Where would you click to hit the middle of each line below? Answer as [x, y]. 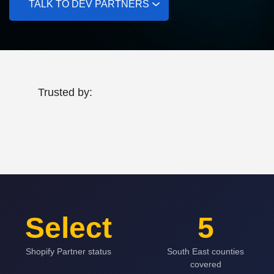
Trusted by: [65, 92]
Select [68, 228]
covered [206, 264]
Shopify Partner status [68, 251]
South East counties [206, 251]
